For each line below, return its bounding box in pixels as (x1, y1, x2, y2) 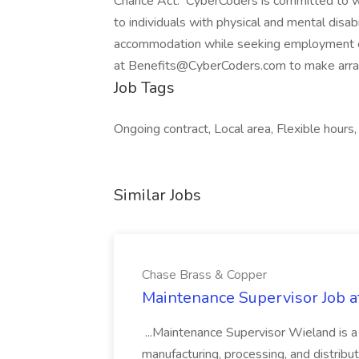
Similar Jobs (114, 184, 201, 206)
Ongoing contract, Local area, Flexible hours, (114, 120, 357, 138)
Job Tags (114, 77, 175, 99)
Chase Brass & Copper (142, 266, 267, 284)
